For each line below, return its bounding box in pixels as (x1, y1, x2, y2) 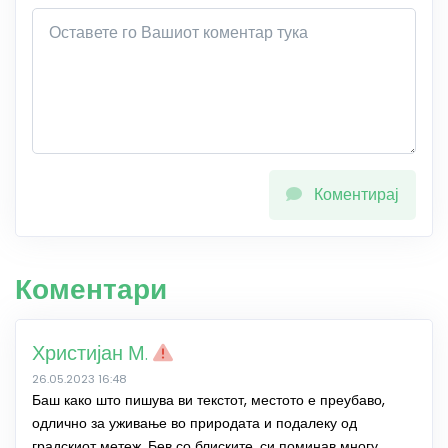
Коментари (15, 270, 167, 309)
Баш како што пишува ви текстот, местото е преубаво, (32, 390, 385, 410)
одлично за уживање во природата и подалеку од (32, 413, 357, 433)
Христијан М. (32, 339, 153, 367)
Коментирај (314, 183, 399, 206)
